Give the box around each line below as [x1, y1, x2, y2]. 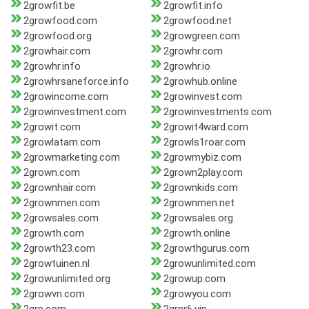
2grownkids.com [163, 181, 238, 195]
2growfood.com [23, 14, 97, 28]
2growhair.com [23, 45, 90, 58]
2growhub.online [163, 75, 237, 88]
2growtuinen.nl [23, 257, 90, 270]
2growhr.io [163, 60, 210, 73]
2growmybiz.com [163, 151, 241, 164]
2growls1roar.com [163, 136, 246, 149]
